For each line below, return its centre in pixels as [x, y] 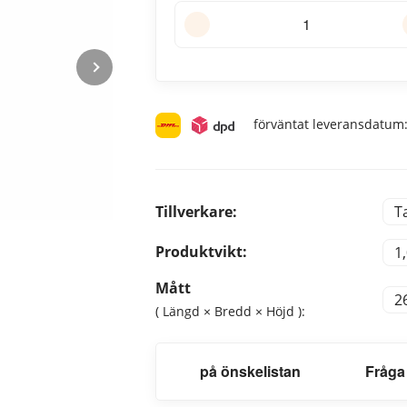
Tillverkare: [197, 211]
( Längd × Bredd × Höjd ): [231, 312]
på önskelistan [250, 372]
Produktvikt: [202, 252]
